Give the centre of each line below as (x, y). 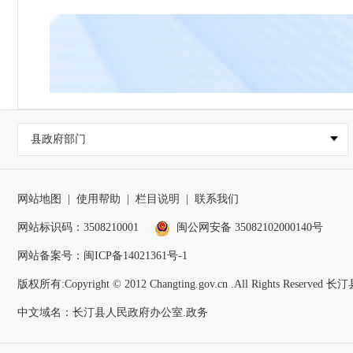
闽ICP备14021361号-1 (136, 255)
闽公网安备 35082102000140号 (250, 227)
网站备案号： (50, 255)
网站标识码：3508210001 (78, 227)
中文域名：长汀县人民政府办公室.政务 (113, 312)
